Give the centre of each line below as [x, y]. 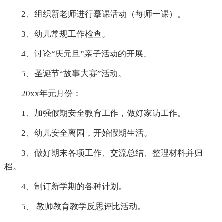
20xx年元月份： [51, 93]
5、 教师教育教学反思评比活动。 [83, 206]
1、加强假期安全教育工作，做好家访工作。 [103, 113]
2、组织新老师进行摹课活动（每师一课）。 [103, 14]
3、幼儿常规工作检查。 [65, 34]
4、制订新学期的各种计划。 [74, 187]
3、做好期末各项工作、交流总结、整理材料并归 [112, 153]
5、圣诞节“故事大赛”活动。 [74, 74]
